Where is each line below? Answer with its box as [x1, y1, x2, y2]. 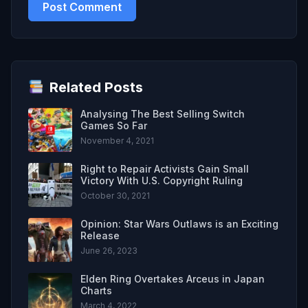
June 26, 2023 [80, 245, 137, 256]
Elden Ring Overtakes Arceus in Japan [80, 272, 265, 285]
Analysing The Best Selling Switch [80, 107, 245, 120]
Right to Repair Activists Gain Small [80, 162, 249, 175]
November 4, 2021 [80, 135, 154, 146]
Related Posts [49, 78, 143, 96]
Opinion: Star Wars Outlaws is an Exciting [80, 217, 278, 230]
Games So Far [80, 119, 147, 131]
